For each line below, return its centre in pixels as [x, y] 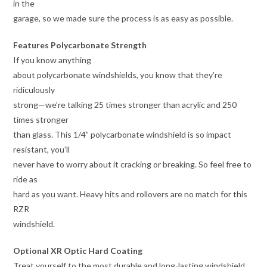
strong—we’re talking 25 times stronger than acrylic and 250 [125, 105]
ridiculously [34, 90]
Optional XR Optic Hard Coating [78, 251]
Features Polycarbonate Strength [80, 45]
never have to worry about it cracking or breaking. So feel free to [133, 164]
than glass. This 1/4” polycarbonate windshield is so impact [122, 135]
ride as [26, 179]
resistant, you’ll [42, 150]
